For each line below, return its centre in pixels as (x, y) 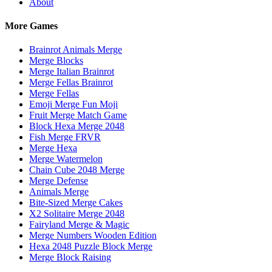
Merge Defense (59, 181)
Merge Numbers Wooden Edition (93, 236)
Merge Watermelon (66, 159)
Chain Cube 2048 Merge (77, 170)
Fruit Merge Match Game (78, 115)
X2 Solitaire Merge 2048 (77, 214)
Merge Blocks (56, 61)
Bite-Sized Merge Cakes (76, 203)
